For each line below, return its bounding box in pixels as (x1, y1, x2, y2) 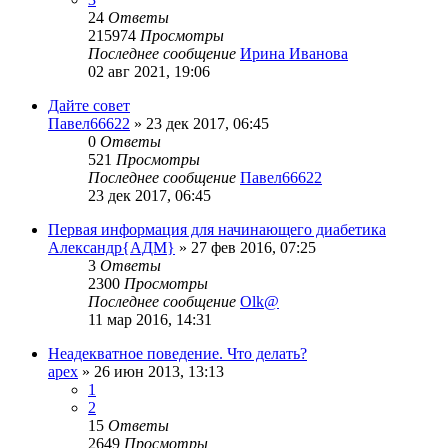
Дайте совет (48, 97, 130, 115)
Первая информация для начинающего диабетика (48, 221, 386, 239)
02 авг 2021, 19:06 (88, 63, 210, 81)
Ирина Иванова (240, 45, 348, 63)
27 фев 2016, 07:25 (191, 239, 316, 257)
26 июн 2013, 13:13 (94, 363, 224, 381)
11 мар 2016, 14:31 (88, 311, 212, 329)
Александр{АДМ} (48, 239, 175, 257)
